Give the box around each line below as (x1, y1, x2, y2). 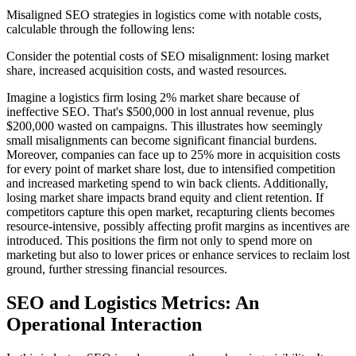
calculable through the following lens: (6, 22, 195, 37)
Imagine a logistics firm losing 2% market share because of (6, 91, 300, 105)
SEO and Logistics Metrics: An (6, 292, 259, 314)
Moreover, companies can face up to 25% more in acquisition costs (6, 148, 340, 162)
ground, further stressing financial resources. (6, 262, 227, 277)
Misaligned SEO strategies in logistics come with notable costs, (6, 8, 322, 22)
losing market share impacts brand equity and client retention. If (6, 191, 323, 205)
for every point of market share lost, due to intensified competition (6, 162, 335, 176)
